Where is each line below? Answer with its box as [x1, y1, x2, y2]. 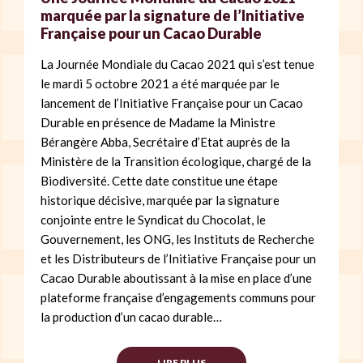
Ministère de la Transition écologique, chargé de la [41, 154, 311, 169]
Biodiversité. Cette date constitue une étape [41, 173, 278, 189]
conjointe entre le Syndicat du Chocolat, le [41, 212, 266, 228]
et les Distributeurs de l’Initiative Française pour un [41, 251, 316, 267]
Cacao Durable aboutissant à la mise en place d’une [41, 271, 312, 286]
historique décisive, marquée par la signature [41, 193, 280, 208]
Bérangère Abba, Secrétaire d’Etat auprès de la [41, 135, 290, 150]
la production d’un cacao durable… [41, 310, 222, 325]
